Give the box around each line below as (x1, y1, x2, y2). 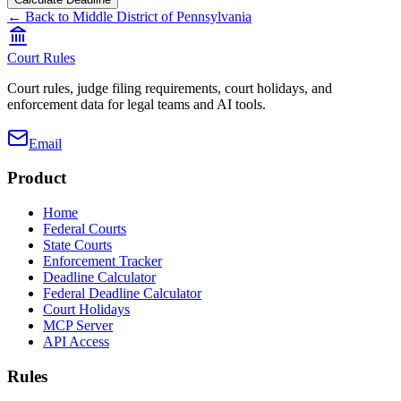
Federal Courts (43, 220, 126, 236)
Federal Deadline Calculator (43, 285, 201, 301)
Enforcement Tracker (43, 252, 162, 269)
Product (7, 168, 66, 188)
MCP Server (43, 317, 113, 333)
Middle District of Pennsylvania (73, 8, 252, 24)
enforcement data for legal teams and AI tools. (7, 96, 266, 112)
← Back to (7, 8, 73, 24)
